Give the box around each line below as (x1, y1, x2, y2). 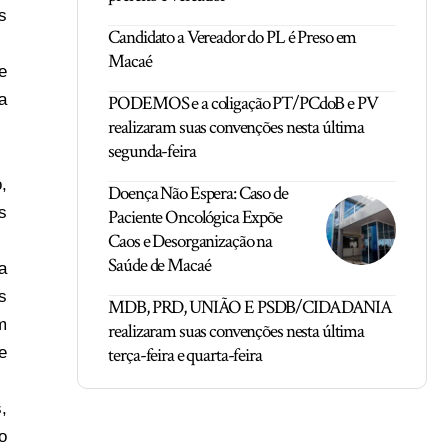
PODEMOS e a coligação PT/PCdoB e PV (108, 91, 378, 116)
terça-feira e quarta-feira (108, 343, 262, 368)
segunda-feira (108, 139, 196, 164)
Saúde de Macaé (108, 253, 211, 278)
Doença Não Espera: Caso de (108, 181, 288, 206)
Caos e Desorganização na (108, 229, 273, 254)
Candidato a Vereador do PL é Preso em (108, 25, 357, 50)
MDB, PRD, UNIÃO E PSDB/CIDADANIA (108, 295, 392, 320)
